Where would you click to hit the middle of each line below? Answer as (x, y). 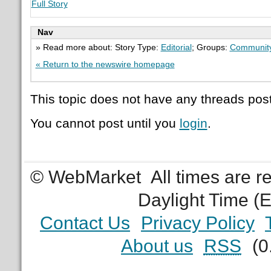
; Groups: (211, 47)
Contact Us (85, 223)
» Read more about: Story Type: (98, 47)
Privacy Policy (198, 223)
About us (157, 246)
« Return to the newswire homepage (105, 64)
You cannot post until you (105, 123)
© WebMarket (86, 177)
